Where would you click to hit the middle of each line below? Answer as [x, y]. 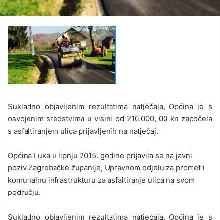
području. [24, 192]
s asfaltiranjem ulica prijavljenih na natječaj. [83, 131]
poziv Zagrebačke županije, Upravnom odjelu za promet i [106, 168]
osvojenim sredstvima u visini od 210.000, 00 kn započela [110, 119]
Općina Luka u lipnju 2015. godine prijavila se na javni [100, 156]
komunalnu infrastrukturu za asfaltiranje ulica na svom [101, 180]
